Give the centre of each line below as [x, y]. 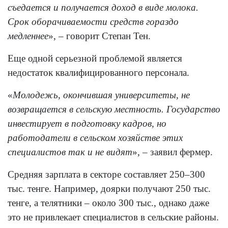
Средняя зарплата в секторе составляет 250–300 [106, 175]
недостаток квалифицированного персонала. [98, 73]
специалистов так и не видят [70, 152]
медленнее [28, 36]
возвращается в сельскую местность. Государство [114, 109]
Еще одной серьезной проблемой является [95, 59]
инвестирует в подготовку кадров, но [87, 124]
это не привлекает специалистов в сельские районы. [113, 217]
